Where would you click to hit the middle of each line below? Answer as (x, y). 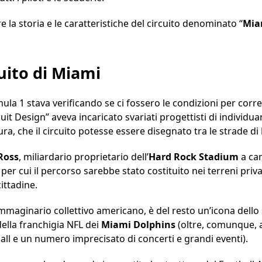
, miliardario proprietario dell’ (84, 156)
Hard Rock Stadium (194, 156)
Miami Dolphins (139, 224)
